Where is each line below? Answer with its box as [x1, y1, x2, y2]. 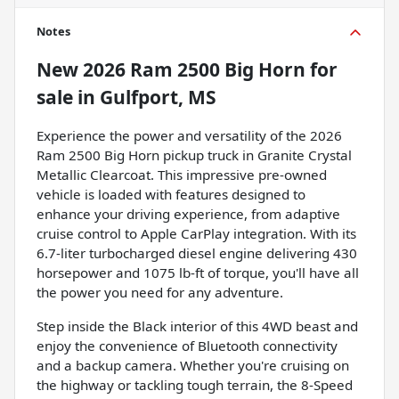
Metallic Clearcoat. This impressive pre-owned [37, 165, 327, 183]
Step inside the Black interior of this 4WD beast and [37, 316, 358, 335]
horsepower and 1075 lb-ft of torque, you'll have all [37, 263, 359, 281]
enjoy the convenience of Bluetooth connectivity [37, 336, 338, 354]
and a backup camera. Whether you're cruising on [37, 355, 349, 374]
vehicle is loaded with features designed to [37, 184, 305, 203]
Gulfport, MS [100, 84, 216, 110]
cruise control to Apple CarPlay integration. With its [37, 224, 356, 242]
